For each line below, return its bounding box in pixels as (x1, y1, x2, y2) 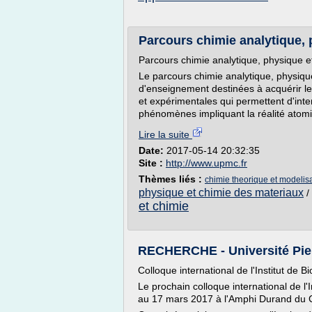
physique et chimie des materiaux (139, 187, 304, 198)
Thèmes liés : (139, 173, 205, 185)
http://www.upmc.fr (166, 157, 247, 169)
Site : (139, 157, 166, 169)
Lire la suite (139, 129, 192, 140)
